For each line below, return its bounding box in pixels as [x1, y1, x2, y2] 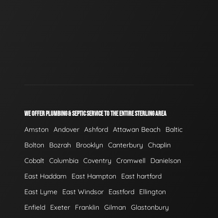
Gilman [104, 203, 126, 212]
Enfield [24, 203, 45, 212]
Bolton [24, 141, 44, 149]
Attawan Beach [113, 125, 161, 134]
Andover [54, 125, 79, 134]
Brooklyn [76, 141, 103, 149]
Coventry [83, 156, 111, 165]
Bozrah [49, 141, 71, 149]
